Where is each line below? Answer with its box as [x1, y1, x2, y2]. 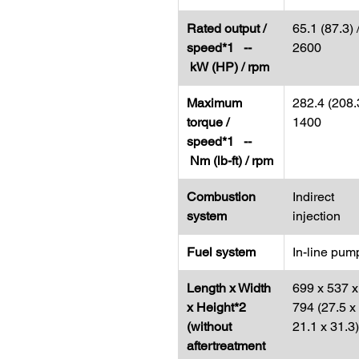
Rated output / [187, 21, 266, 36]
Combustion [187, 189, 256, 204]
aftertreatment [187, 338, 265, 353]
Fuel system [187, 244, 256, 260]
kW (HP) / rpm [187, 59, 269, 75]
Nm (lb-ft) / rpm [187, 153, 273, 168]
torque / [187, 115, 229, 130]
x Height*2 [187, 300, 246, 315]
